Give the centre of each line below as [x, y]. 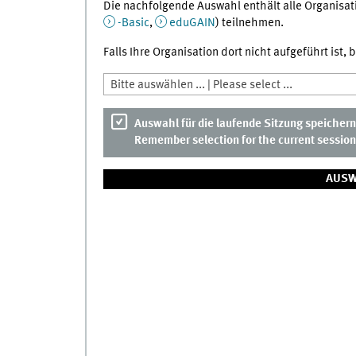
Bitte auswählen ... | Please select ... [201, 85]
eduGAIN [192, 23]
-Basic [133, 23]
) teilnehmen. [249, 23]
